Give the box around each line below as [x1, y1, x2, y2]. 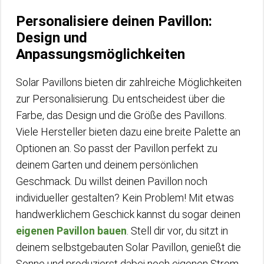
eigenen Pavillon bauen [16, 224, 127, 237]
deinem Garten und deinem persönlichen [16, 158, 198, 171]
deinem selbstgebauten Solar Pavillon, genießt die [16, 240, 241, 253]
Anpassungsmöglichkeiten [16, 45, 185, 62]
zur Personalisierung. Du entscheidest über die [16, 92, 225, 105]
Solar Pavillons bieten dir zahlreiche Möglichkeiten [16, 75, 242, 88]
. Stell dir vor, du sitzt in [127, 224, 228, 237]
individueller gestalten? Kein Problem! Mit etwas [16, 191, 234, 204]
